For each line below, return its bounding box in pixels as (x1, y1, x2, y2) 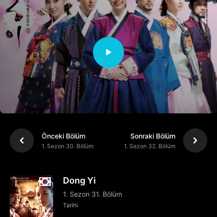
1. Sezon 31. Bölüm (63, 190, 122, 199)
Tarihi (63, 201, 78, 209)
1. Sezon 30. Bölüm (42, 142, 93, 150)
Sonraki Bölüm (130, 131, 175, 140)
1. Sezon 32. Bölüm (124, 142, 175, 150)
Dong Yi (63, 175, 96, 186)
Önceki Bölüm (42, 131, 85, 140)
